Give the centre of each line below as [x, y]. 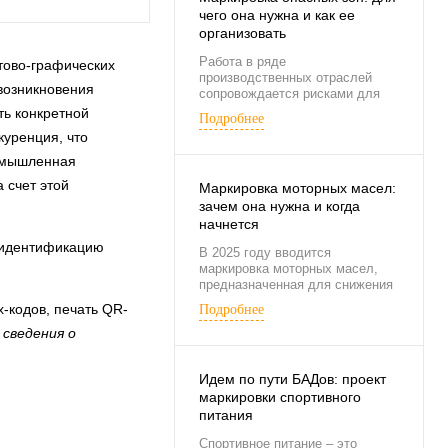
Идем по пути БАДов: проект [292, 379]
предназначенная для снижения [296, 285]
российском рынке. [258, 317]
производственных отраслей [285, 78]
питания [226, 415]
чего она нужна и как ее [277, 15]
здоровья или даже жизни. [281, 110]
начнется [229, 224]
